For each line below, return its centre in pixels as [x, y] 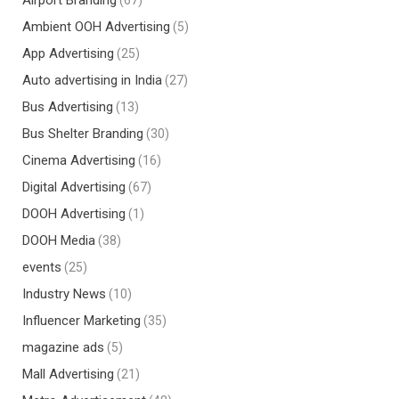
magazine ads [63, 348]
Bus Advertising [68, 107]
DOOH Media [59, 241]
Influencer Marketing [81, 321]
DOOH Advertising [74, 214]
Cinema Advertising [79, 161]
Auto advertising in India [92, 81]
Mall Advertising [68, 375]
